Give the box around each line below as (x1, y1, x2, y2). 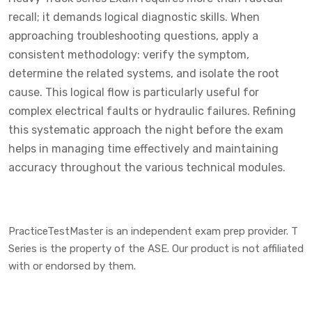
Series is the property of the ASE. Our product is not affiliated (8, 242, 304, 255)
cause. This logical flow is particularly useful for (8, 85, 259, 99)
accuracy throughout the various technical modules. (8, 160, 286, 174)
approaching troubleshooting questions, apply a (8, 29, 258, 42)
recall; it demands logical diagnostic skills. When (8, 10, 260, 24)
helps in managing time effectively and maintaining (8, 141, 279, 155)
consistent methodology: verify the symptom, (8, 47, 249, 61)
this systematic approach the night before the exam (8, 123, 283, 136)
